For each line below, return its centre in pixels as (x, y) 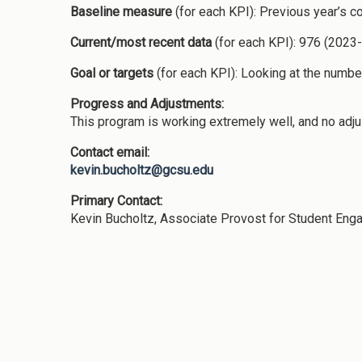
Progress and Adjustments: (149, 103)
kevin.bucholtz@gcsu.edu (142, 170)
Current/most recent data (143, 42)
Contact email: (112, 152)
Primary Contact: (118, 200)
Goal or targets (112, 73)
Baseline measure (121, 11)
